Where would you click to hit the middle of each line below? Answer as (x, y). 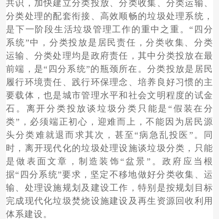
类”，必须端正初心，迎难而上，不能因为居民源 (109, 122)
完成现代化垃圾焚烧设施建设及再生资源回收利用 (109, 201)
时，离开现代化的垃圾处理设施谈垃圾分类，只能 (109, 148)
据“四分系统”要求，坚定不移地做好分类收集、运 (109, 175)
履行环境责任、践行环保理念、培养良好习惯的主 (109, 82)
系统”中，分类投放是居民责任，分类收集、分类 (109, 43)
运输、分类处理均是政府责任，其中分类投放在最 (109, 56)
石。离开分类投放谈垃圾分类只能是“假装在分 (109, 109)
